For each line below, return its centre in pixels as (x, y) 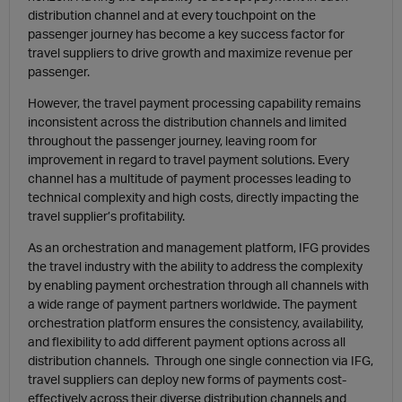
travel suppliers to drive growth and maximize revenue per (190, 52)
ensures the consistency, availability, (260, 323)
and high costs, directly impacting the (252, 197)
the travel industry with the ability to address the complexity (195, 266)
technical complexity (87, 197)
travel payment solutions (243, 159)
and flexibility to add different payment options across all (187, 341)
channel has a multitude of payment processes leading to (189, 178)
